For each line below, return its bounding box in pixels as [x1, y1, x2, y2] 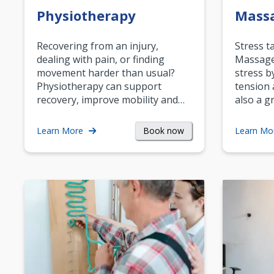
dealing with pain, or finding [37, 52, 165, 66]
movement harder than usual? [37, 65, 175, 80]
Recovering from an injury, [37, 39, 158, 53]
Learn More [37, 125, 86, 137]
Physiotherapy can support [37, 79, 161, 93]
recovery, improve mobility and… [37, 92, 185, 106]
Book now [143, 124, 184, 136]
